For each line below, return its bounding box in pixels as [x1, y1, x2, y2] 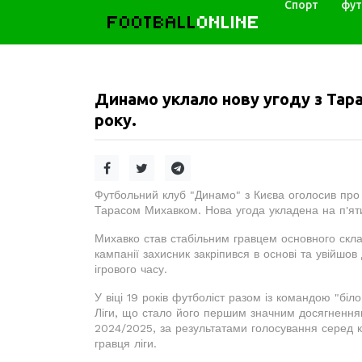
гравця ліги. [95, 337, 157, 350]
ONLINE [197, 11, 260, 33]
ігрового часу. [95, 263, 167, 276]
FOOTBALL [107, 11, 197, 33]
